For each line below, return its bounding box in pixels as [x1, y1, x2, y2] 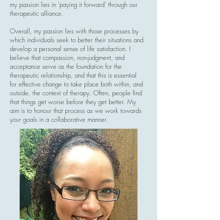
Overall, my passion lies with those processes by [10, 27, 138, 35]
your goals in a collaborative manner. [10, 115, 110, 124]
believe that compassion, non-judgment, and [10, 53, 125, 62]
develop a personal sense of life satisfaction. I [10, 44, 131, 53]
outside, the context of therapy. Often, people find [10, 88, 142, 97]
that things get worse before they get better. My [10, 97, 136, 106]
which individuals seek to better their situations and [10, 35, 143, 44]
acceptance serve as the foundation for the [10, 62, 122, 71]
